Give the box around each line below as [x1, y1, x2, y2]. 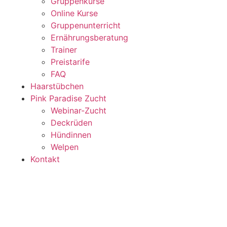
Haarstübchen [30, 81, 84, 91]
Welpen [51, 142, 79, 152]
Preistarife [51, 57, 90, 67]
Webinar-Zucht [51, 105, 106, 116]
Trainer [51, 45, 77, 55]
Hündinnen [51, 130, 91, 140]
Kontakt [30, 154, 60, 164]
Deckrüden [51, 118, 92, 128]
